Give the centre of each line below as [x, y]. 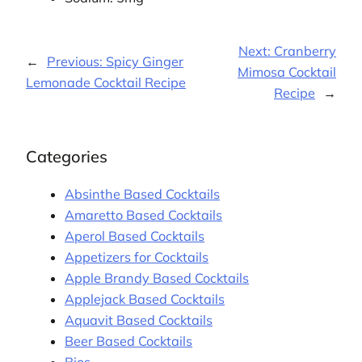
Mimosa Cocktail [287, 72]
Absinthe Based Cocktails [143, 194]
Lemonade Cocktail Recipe [106, 83]
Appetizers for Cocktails [137, 257]
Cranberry [305, 51]
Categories [67, 157]
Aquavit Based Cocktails [139, 320]
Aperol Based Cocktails [135, 236]
